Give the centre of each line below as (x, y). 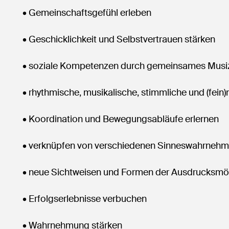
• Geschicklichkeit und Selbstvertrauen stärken (116, 39)
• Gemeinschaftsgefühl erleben (84, 13)
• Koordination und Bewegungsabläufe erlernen (118, 119)
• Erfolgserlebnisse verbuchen (82, 199)
